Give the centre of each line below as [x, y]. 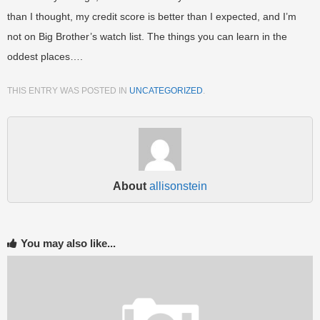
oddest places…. [45, 57]
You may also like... [68, 244]
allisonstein [178, 186]
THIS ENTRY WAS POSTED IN [68, 91]
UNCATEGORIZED [166, 91]
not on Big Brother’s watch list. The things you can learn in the [147, 37]
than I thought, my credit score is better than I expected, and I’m [152, 17]
